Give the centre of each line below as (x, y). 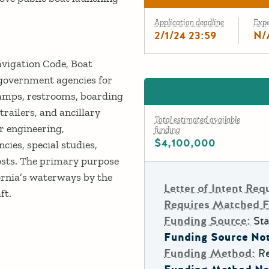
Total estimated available (197, 120)
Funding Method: (210, 254)
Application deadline (189, 23)
